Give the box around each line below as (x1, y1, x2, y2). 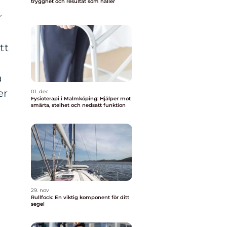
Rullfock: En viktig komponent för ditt (31, 194, 129, 201)
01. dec (31, 88, 49, 95)
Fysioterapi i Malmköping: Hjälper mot (31, 95, 131, 102)
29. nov (31, 187, 49, 194)
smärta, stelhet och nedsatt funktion (31, 102, 126, 108)
